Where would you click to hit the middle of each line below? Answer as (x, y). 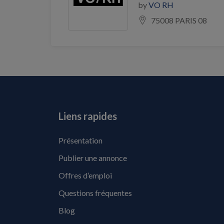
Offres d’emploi (85, 175)
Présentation (80, 140)
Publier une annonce (93, 158)
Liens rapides (88, 116)
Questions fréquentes (95, 193)
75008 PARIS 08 (179, 20)
